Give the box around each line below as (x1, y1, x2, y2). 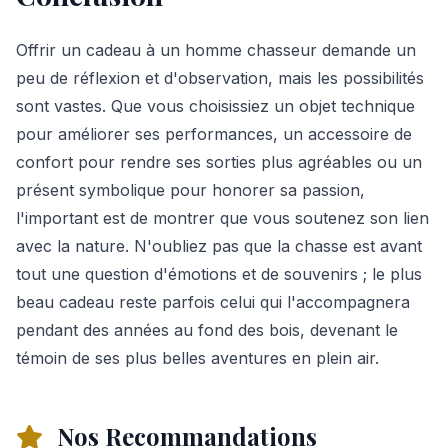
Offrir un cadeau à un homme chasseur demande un (16, 39, 416, 60)
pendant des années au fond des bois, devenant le (16, 319, 398, 340)
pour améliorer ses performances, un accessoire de (16, 123, 412, 144)
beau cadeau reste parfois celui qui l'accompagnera (16, 291, 410, 312)
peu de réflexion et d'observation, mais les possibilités (16, 67, 424, 88)
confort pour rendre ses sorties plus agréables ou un (16, 151, 422, 172)
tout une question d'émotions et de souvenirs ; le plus (16, 263, 422, 284)
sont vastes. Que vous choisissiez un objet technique (16, 95, 415, 116)
